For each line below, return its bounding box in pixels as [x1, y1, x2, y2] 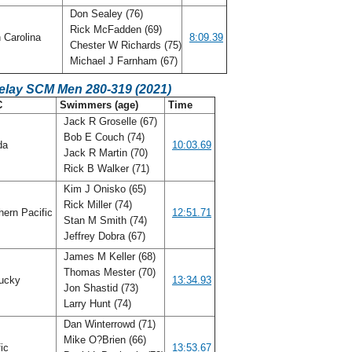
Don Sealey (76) [67, 8, 143, 20]
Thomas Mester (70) [60, 266, 156, 278]
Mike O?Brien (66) [60, 334, 146, 346]
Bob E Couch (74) [60, 131, 145, 143]
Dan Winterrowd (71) [60, 318, 156, 330]
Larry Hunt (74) [60, 298, 134, 310]
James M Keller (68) [60, 251, 156, 262]
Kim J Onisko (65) [60, 183, 146, 195]
